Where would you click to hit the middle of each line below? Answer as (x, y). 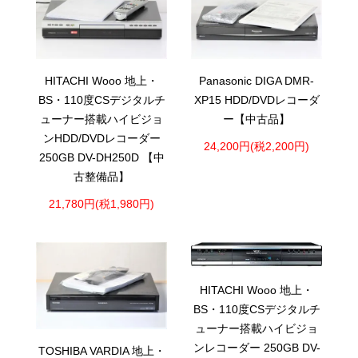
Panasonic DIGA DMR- (257, 82)
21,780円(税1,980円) (101, 204)
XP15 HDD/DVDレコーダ (257, 101)
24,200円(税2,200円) (257, 146)
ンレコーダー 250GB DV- (257, 348)
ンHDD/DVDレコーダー (101, 139)
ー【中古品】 (257, 120)
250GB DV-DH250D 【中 (101, 158)
